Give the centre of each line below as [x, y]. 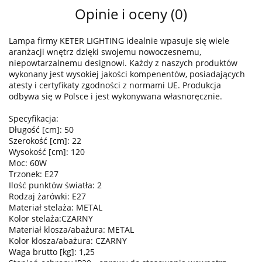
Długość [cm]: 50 [41, 130]
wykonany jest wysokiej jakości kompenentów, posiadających [127, 74]
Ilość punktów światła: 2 [55, 185]
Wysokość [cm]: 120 [47, 152]
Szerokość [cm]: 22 [45, 141]
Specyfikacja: [34, 119]
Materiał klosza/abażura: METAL [71, 230]
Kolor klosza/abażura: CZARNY [68, 241]
